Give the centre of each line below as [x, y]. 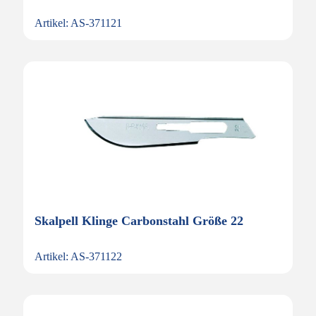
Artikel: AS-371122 [78, 256]
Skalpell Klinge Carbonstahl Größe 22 [139, 221]
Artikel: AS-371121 [78, 23]
